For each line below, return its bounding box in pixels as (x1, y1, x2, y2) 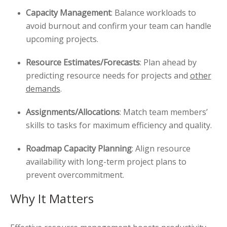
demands (25, 83, 60, 95)
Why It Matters (10, 190, 94, 207)
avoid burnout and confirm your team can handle (25, 20, 211, 32)
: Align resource (131, 143, 191, 155)
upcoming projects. (25, 33, 98, 45)
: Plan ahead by (139, 57, 197, 68)
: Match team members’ (119, 106, 208, 118)
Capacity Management (25, 7, 111, 19)
